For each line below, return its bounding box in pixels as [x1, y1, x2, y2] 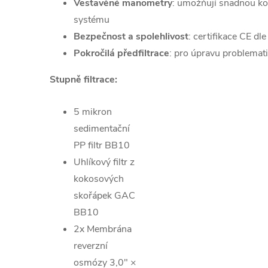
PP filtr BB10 [74, 138, 130, 152]
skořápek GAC [74, 188, 135, 202]
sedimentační [74, 121, 130, 135]
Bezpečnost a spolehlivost [74, 29, 188, 43]
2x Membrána [74, 222, 132, 236]
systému [74, 13, 109, 26]
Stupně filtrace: [50, 72, 117, 86]
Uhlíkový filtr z [74, 155, 135, 169]
